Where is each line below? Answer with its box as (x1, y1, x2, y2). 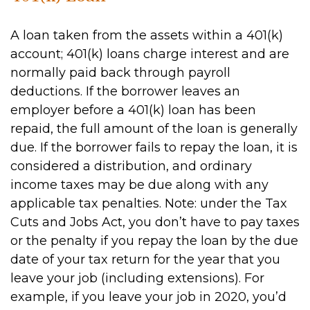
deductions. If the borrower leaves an (10, 84, 240, 99)
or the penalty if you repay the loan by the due (10, 233, 298, 248)
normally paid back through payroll (10, 65, 230, 80)
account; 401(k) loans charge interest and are (10, 46, 289, 62)
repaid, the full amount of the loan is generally (10, 121, 298, 136)
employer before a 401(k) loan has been (10, 102, 256, 118)
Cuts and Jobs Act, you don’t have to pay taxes (10, 215, 300, 230)
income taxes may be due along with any (10, 177, 268, 192)
